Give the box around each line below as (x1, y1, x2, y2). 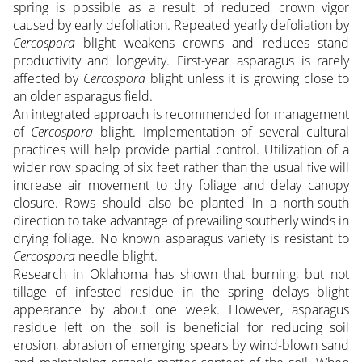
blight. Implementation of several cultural (93, 123, 350, 141)
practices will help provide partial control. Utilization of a (12, 141, 350, 159)
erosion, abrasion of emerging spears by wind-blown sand (12, 336, 350, 355)
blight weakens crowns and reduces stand (74, 34, 350, 53)
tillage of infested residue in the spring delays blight (12, 283, 350, 301)
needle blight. (74, 247, 158, 266)
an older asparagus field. (12, 87, 153, 106)
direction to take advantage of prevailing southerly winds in (12, 212, 350, 230)
